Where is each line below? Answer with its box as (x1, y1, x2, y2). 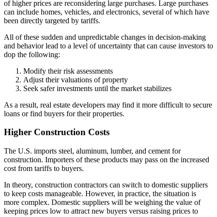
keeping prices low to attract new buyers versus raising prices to (4, 206, 198, 215)
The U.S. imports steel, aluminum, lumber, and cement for (4, 146, 181, 155)
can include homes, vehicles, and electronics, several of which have (4, 7, 209, 16)
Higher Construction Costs (4, 127, 109, 138)
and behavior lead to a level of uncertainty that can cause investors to (4, 41, 213, 50)
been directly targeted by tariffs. (4, 16, 100, 25)
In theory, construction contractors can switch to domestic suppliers (4, 180, 208, 189)
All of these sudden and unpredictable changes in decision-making (4, 32, 206, 41)
